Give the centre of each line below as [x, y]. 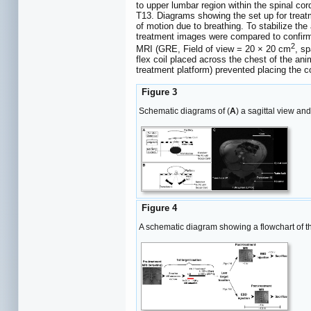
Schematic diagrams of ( [184, 111]
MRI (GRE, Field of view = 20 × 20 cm [213, 49]
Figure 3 [158, 92]
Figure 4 [158, 208]
